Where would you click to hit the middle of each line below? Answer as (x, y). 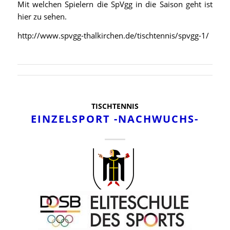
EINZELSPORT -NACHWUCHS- (115, 119)
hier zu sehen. (42, 16)
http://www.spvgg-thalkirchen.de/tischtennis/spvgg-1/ (113, 35)
